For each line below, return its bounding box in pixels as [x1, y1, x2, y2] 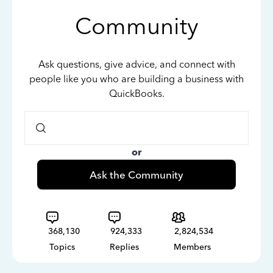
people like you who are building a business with [29, 73, 244, 85]
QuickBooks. [108, 88, 165, 99]
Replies [110, 242, 139, 252]
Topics [49, 242, 75, 252]
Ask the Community [89, 168, 183, 181]
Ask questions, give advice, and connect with [38, 58, 235, 70]
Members [174, 242, 211, 252]
